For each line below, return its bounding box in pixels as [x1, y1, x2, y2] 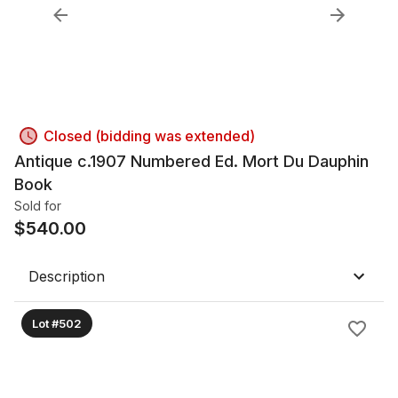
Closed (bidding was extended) [44, 127, 255, 145]
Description [28, 267, 105, 285]
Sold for [14, 198, 61, 213]
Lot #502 [32, 315, 82, 330]
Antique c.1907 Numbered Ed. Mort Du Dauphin [14, 152, 369, 171]
